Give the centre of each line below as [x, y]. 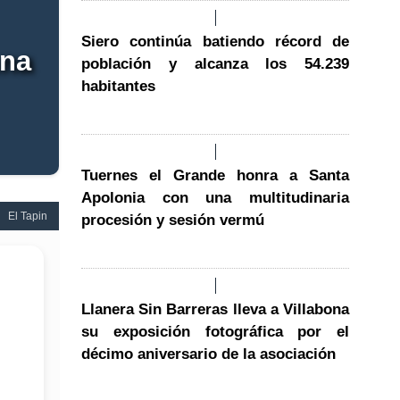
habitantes [118, 86]
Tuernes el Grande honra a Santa [215, 175]
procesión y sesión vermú [173, 220]
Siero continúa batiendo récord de [215, 41]
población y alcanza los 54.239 [215, 63]
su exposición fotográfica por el [215, 331]
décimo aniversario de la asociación [208, 354]
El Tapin [28, 216]
